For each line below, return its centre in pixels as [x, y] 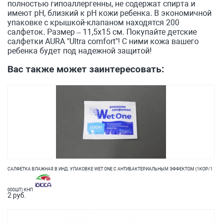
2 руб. [17, 195]
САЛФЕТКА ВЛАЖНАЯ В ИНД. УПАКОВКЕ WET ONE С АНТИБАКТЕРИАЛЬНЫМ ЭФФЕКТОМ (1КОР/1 [110, 169]
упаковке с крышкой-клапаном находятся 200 [93, 23]
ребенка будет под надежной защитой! [80, 51]
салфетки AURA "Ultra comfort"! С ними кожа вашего [103, 41]
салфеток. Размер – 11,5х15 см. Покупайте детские [102, 32]
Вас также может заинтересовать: [86, 69]
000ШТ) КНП [21, 190]
